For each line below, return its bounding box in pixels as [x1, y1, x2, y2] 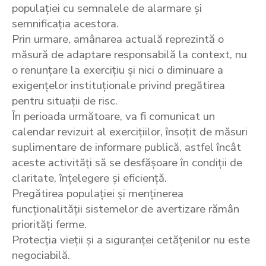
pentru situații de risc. [12, 93, 118, 109]
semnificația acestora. [12, 16, 119, 32]
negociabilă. [12, 248, 70, 264]
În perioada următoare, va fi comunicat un [12, 109, 215, 125]
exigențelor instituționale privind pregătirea [12, 78, 225, 94]
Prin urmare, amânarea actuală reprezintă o [12, 31, 224, 47]
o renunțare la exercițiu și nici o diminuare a [12, 62, 223, 78]
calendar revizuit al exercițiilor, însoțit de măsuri [12, 124, 248, 140]
